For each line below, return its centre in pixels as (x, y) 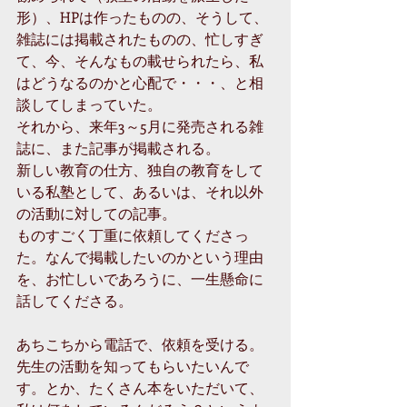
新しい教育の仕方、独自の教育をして (140, 169)
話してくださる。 (74, 300)
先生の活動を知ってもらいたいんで (133, 365)
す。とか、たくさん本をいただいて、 (140, 387)
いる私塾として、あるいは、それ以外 (140, 191)
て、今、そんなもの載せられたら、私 (140, 60)
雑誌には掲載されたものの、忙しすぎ (140, 38)
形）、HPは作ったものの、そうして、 (142, 16)
